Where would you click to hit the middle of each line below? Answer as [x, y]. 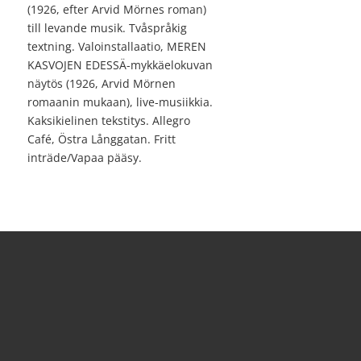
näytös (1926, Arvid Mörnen [102, 84]
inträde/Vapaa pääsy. [85, 158]
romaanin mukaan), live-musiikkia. [120, 102]
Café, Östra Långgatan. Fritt [102, 139]
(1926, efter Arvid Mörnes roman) [117, 10]
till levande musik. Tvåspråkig [107, 28]
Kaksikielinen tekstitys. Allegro [109, 121]
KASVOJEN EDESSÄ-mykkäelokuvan [120, 65]
